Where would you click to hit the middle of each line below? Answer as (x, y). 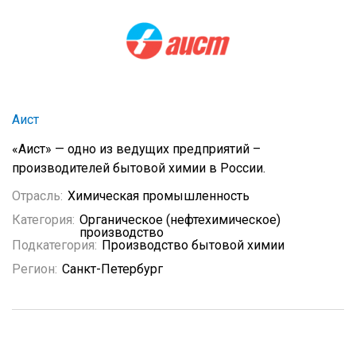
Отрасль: (37, 196)
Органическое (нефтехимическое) (180, 220)
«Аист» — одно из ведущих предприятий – (136, 149)
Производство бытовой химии (193, 245)
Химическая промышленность (159, 196)
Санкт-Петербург (112, 269)
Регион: (35, 269)
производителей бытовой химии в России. (139, 168)
